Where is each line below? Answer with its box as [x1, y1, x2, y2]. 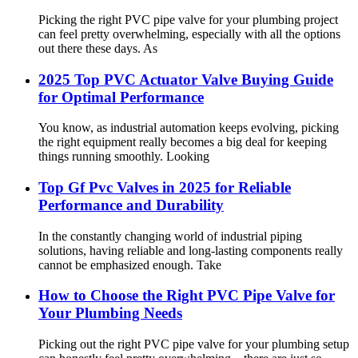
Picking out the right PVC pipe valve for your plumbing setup [38, 337, 349, 352]
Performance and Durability [38, 196, 224, 213]
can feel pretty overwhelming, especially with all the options [38, 26, 340, 41]
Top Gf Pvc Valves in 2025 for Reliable [38, 178, 291, 196]
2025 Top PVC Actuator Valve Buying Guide [38, 70, 333, 88]
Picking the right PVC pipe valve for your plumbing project [38, 12, 338, 26]
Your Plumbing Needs [38, 304, 182, 322]
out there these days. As [38, 41, 157, 55]
